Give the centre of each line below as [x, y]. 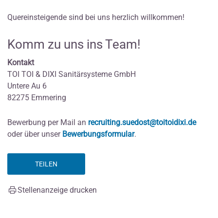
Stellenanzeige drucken [57, 190]
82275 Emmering [37, 97]
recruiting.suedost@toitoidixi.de [142, 122]
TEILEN [46, 164]
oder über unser [35, 134]
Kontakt [21, 62]
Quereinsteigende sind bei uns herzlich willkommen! [96, 18]
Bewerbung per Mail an [48, 122]
